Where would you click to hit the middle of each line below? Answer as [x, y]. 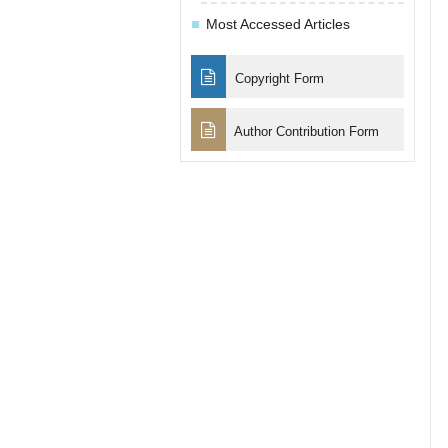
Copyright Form [277, 78]
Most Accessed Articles [277, 23]
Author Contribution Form [304, 131]
